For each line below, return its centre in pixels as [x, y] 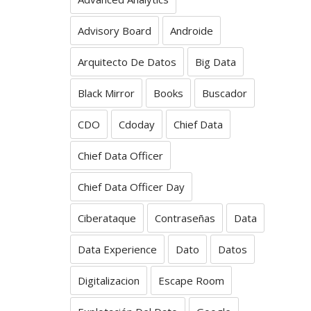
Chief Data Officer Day [131, 187]
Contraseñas [185, 218]
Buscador [225, 93]
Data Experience [117, 249]
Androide [192, 31]
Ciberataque [107, 218]
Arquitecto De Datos [127, 62]
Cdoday [137, 124]
